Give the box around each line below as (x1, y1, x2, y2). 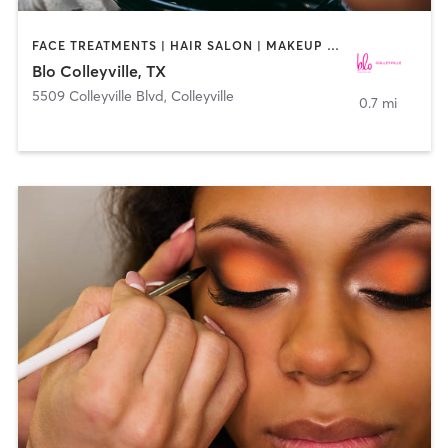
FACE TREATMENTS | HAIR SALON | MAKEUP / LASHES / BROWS (326, 37, 339, 53)
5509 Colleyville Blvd (31, 87, 164, 106)
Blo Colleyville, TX (31, 61, 166, 82)
